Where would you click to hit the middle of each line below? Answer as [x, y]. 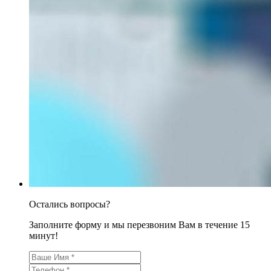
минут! [44, 235]
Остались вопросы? [70, 204]
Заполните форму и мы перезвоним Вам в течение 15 [139, 224]
